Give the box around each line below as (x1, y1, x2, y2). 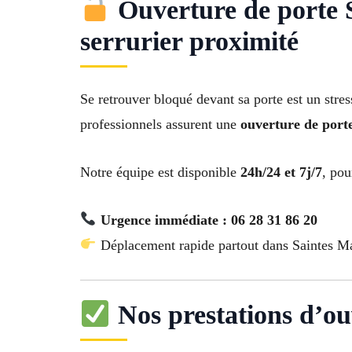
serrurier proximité (80, 27, 299, 57)
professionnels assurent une (80, 116, 240, 133)
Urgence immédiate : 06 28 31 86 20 (100, 211, 317, 228)
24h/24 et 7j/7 (240, 163, 322, 180)
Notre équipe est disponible (80, 163, 240, 180)
